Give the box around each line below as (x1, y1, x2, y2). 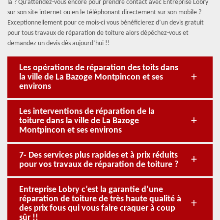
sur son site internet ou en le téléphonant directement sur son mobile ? (7, 9, 201, 16)
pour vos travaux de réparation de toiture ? (19, 160, 178, 169)
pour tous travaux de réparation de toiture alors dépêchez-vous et (7, 29, 189, 37)
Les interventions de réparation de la (19, 107, 155, 116)
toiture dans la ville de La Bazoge (19, 116, 139, 126)
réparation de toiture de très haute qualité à (19, 194, 181, 204)
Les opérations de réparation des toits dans (19, 63, 178, 73)
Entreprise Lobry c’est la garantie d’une (19, 185, 163, 194)
